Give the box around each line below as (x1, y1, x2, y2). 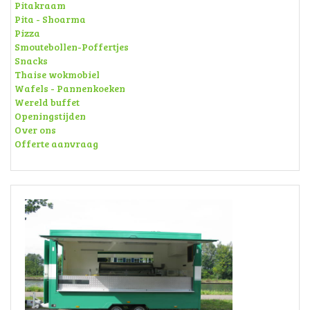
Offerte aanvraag (15, 137, 98, 151)
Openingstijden (15, 109, 86, 123)
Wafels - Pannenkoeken (15, 82, 125, 95)
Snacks (15, 54, 48, 68)
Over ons (15, 123, 56, 137)
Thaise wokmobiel (15, 68, 100, 82)
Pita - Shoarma (15, 12, 86, 26)
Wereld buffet (15, 95, 80, 109)
